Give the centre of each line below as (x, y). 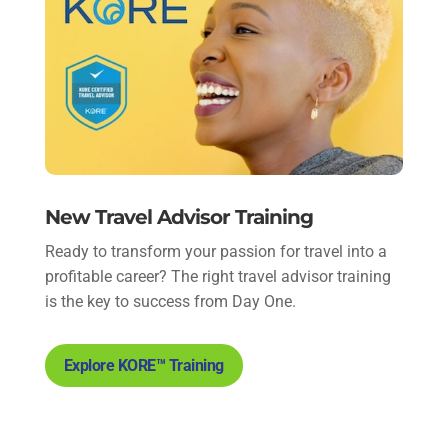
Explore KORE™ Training (143, 365)
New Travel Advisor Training (178, 216)
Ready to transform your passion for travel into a (215, 251)
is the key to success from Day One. (170, 301)
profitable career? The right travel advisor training (217, 276)
